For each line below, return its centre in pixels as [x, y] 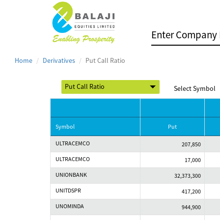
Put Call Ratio [105, 60]
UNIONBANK [71, 175]
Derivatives [59, 60]
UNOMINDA [70, 206]
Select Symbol [195, 88]
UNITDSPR [68, 190]
